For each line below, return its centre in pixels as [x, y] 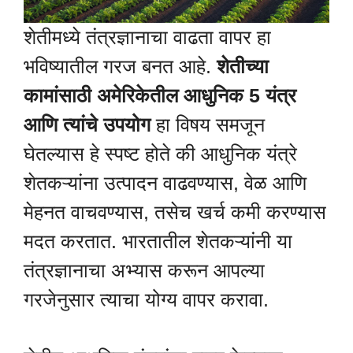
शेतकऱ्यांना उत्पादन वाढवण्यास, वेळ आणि [165, 182]
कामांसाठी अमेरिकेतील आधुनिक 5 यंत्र [160, 95]
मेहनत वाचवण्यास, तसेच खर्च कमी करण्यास [175, 212]
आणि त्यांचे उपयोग [87, 124]
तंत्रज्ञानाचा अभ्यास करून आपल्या [144, 270]
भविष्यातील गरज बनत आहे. [120, 66]
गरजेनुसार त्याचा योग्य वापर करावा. [146, 299]
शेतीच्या [243, 66]
